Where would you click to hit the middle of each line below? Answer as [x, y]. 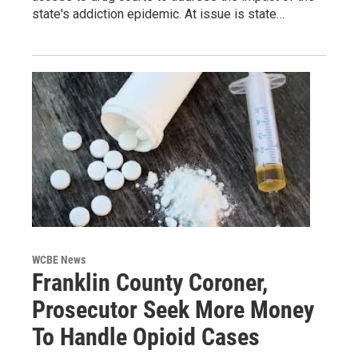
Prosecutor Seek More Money [173, 310]
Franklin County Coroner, [150, 283]
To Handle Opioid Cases [146, 337]
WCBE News [59, 260]
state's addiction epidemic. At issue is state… [158, 14]
